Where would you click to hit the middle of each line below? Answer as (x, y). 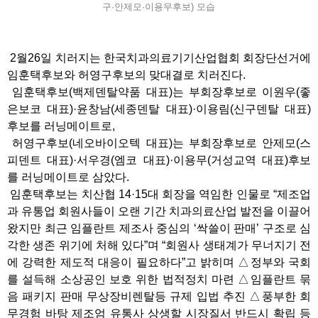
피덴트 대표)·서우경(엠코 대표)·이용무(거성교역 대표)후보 (159, 160)
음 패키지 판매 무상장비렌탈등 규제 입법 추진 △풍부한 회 (159, 296)
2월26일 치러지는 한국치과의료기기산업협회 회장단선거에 (159, 58)
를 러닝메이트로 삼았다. (68, 177)
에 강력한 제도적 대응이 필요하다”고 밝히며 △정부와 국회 (159, 262)
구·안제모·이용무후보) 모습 (159, 7)
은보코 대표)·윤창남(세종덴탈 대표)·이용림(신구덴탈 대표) (159, 109)
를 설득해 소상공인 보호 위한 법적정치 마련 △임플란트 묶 (159, 279)
